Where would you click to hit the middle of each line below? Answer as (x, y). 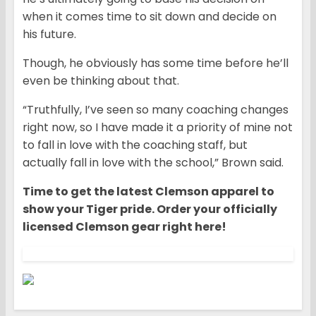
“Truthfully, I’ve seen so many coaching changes (156, 109)
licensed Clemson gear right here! (124, 226)
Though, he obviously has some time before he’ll (156, 63)
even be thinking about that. (101, 80)
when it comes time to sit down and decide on (150, 16)
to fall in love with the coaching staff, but (135, 145)
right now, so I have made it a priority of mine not (158, 127)
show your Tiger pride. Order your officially (150, 209)
